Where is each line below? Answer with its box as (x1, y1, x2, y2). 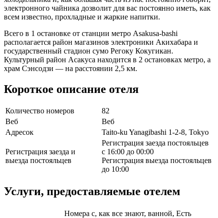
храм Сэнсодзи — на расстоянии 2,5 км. (4, 64, 137, 73)
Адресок (5, 128, 34, 137)
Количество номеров (5, 107, 74, 115)
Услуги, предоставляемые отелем (4, 185, 180, 198)
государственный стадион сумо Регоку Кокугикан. (4, 46, 173, 55)
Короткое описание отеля (4, 82, 139, 95)
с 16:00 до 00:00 (102, 147, 154, 156)
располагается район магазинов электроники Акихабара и (4, 37, 198, 46)
